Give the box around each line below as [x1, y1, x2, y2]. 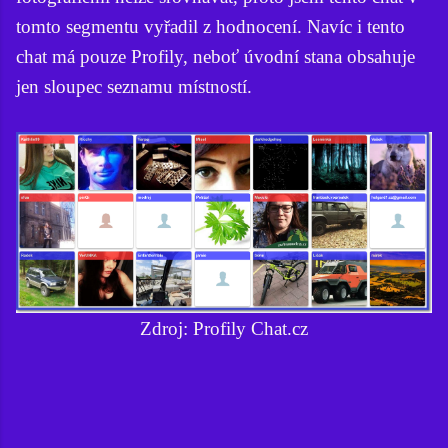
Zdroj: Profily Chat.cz [140, 317, 308, 339]
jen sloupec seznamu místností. [16, 75, 252, 97]
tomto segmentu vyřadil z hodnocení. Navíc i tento [16, 15, 405, 37]
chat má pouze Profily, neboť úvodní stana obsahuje [16, 45, 415, 67]
